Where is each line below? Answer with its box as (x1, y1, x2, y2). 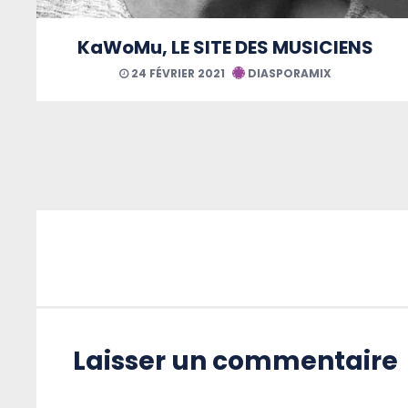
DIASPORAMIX (245, 65, 331, 81)
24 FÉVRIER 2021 (128, 65, 225, 81)
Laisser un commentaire (73, 342, 398, 379)
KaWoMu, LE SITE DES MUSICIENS (77, 34, 373, 60)
